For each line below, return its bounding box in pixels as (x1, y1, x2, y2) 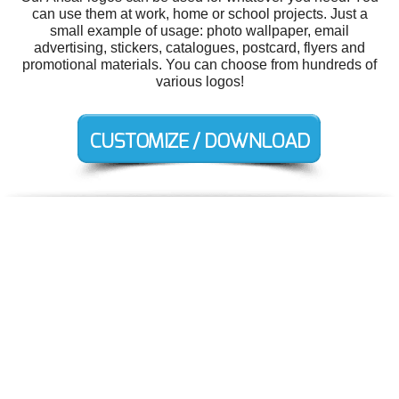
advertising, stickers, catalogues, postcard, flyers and (34, 39, 365, 55)
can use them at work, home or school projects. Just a (31, 5, 368, 21)
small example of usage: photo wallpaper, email (50, 22, 349, 38)
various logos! (155, 73, 244, 89)
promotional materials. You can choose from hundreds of (22, 56, 377, 72)
